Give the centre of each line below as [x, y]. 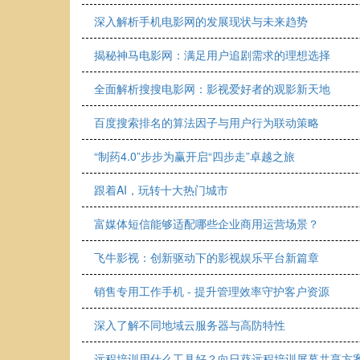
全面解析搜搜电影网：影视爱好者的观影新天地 [212, 88]
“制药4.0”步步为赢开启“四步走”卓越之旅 [194, 156]
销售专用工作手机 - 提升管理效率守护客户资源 [212, 291]
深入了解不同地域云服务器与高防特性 [190, 325]
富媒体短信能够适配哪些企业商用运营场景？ [207, 223]
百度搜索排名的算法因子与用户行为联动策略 [207, 122]
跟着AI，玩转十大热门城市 [161, 190]
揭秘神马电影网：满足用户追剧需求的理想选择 [212, 55]
